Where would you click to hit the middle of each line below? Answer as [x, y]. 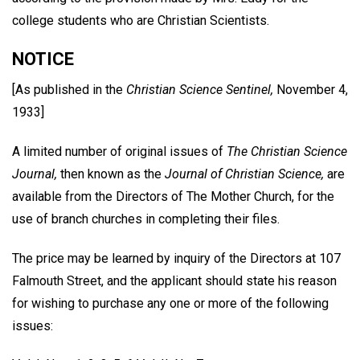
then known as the [111, 174]
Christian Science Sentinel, [200, 89]
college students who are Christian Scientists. [141, 21]
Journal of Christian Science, [244, 174]
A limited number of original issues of [119, 151]
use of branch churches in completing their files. [146, 219]
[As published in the [69, 89]
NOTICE [43, 59]
